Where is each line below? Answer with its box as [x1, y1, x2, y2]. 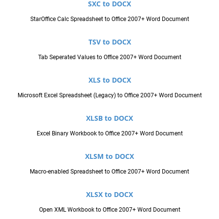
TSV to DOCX [88, 37, 131, 46]
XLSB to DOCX [86, 113, 133, 123]
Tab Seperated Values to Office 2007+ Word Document [38, 53, 181, 61]
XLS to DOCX [88, 75, 131, 85]
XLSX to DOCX [86, 189, 133, 199]
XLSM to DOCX [85, 151, 134, 161]
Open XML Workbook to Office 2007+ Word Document [39, 206, 180, 213]
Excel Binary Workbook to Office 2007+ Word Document [36, 130, 183, 137]
